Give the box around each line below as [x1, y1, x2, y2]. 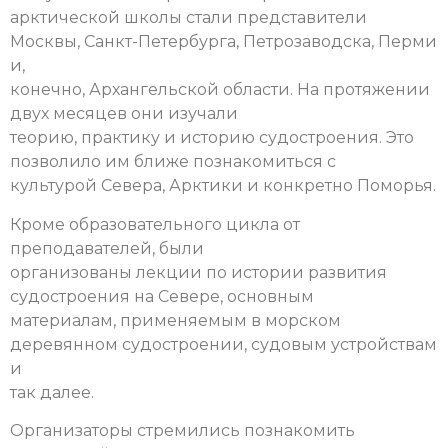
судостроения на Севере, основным [10, 286, 314, 306]
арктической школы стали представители [10, 8, 367, 28]
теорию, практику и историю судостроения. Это [10, 128, 414, 148]
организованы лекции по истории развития [10, 262, 387, 282]
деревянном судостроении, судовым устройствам [10, 334, 437, 354]
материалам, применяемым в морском [10, 310, 341, 330]
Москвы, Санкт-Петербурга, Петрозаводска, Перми [10, 32, 437, 52]
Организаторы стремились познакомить [10, 421, 355, 441]
